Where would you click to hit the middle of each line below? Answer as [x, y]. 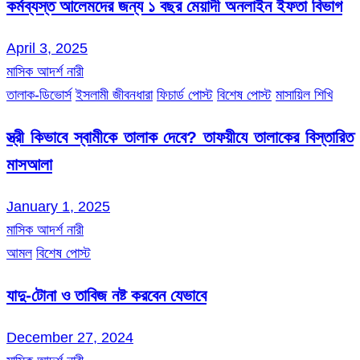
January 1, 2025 [58, 207]
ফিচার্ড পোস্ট [185, 94]
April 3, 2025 [47, 48]
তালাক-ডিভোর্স [39, 94]
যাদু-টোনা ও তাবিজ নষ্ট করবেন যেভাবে [106, 296]
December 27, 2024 [70, 338]
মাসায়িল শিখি [304, 94]
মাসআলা [29, 164]
